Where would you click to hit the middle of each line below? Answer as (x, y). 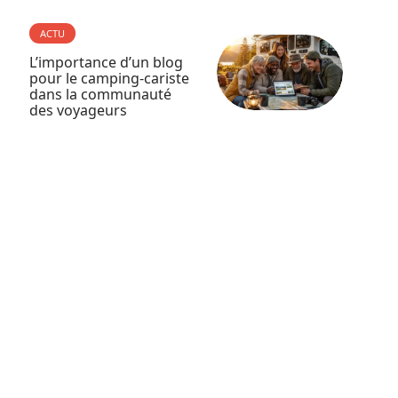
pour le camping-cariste (109, 78)
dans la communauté (100, 94)
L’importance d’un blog (106, 62)
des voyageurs (78, 110)
